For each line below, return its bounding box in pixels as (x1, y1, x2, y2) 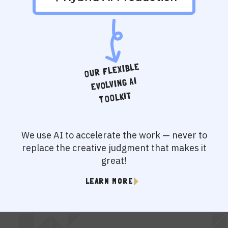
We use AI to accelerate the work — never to (21, 129, 207, 141)
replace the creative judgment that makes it (21, 142, 207, 154)
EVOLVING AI (90, 75, 138, 93)
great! (101, 155, 127, 166)
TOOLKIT (99, 90, 133, 105)
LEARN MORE (85, 176, 134, 186)
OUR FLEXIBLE (83, 61, 140, 79)
